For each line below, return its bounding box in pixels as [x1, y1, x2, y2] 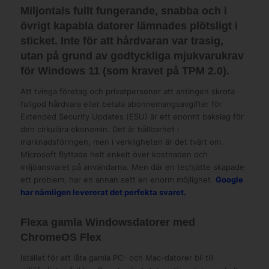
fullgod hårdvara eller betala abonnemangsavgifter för [20, 99, 222, 109]
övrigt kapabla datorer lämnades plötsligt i [20, 20, 238, 32]
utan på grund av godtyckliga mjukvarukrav [20, 50, 244, 62]
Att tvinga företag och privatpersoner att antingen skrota [20, 86, 235, 97]
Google [215, 175, 243, 185]
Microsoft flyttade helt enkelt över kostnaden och [20, 150, 208, 160]
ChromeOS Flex [20, 231, 101, 244]
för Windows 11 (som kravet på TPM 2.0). [20, 65, 229, 77]
